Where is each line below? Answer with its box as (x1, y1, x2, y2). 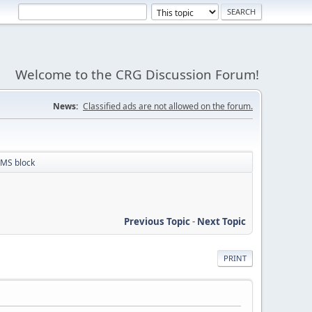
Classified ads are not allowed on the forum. (83, 100, 253, 112)
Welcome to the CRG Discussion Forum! (15, 65, 259, 83)
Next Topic (197, 214, 246, 228)
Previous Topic (124, 214, 190, 228)
